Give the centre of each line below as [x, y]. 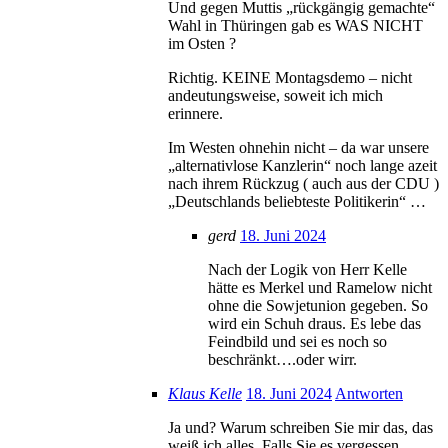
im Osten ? [202, 43]
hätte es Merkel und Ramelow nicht [320, 287]
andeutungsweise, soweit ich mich [275, 95]
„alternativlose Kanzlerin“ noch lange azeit [302, 165]
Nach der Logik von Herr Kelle [307, 269]
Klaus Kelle [205, 393]
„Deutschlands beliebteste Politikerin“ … [297, 201]
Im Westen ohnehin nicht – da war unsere [298, 147]
